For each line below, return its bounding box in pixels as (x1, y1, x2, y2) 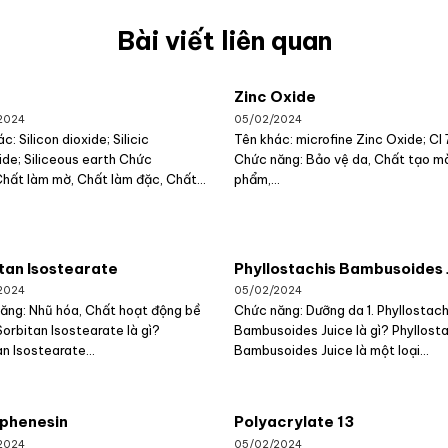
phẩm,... (233, 170, 280, 187)
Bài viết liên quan (116, 23, 332, 57)
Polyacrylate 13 (233, 412, 354, 432)
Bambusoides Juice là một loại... (233, 342, 429, 359)
